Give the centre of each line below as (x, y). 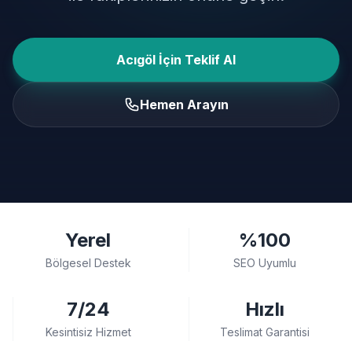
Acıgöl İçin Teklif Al (176, 60)
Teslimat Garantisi (264, 332)
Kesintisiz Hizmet (88, 332)
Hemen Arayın (184, 104)
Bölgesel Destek (88, 263)
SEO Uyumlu (264, 263)
